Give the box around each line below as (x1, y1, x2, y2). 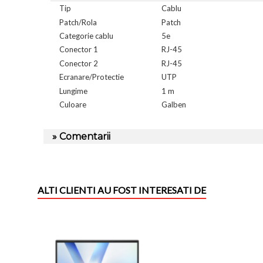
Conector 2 (59, 58, 98, 68)
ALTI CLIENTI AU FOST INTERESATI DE (38, 184, 206, 195)
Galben (161, 100, 186, 110)
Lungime (59, 86, 87, 96)
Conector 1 (59, 45, 98, 55)
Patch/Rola (59, 17, 97, 27)
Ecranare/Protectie (59, 72, 124, 82)
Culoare (59, 100, 86, 110)
